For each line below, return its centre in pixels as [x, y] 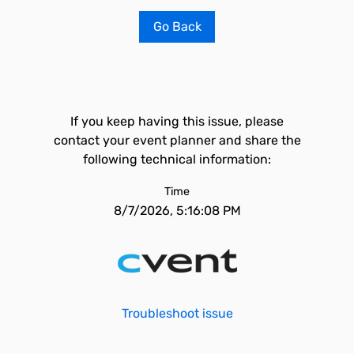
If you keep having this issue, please [177, 121]
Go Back [177, 26]
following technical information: [177, 159]
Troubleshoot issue [177, 313]
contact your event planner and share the [177, 140]
